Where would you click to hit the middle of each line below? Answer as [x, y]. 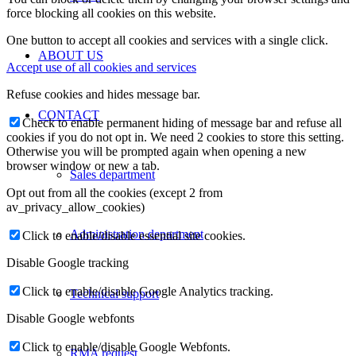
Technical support [114, 294]
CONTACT [69, 115]
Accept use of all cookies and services [101, 67]
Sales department [112, 174]
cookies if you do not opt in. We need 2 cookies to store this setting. [175, 137]
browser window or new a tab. [83, 165]
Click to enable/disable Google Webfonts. [126, 346]
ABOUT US [71, 55]
